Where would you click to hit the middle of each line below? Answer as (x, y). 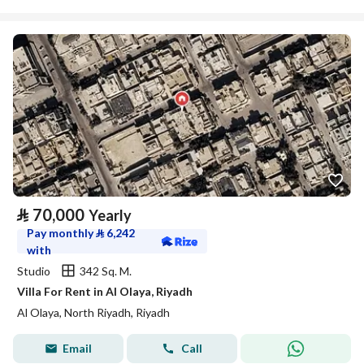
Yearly (110, 215)
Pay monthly (61, 233)
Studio (34, 271)
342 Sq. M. (106, 271)
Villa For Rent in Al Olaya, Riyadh (105, 291)
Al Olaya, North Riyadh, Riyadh (93, 312)
